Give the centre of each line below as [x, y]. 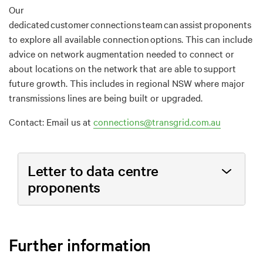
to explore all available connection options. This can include [131, 38]
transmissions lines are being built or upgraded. [106, 97]
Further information [80, 245]
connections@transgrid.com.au [157, 121]
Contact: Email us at [51, 121]
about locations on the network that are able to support [122, 68]
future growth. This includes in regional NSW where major [127, 82]
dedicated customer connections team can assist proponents [130, 24]
